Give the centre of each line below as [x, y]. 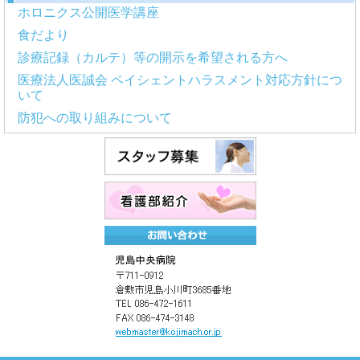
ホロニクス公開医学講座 [88, 12]
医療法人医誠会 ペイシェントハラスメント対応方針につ [180, 80]
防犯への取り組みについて [95, 117]
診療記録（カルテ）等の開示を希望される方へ [153, 57]
